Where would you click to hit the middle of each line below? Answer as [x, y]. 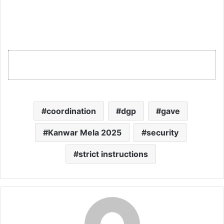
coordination [71, 111]
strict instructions [113, 154]
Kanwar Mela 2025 [85, 132]
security [162, 132]
